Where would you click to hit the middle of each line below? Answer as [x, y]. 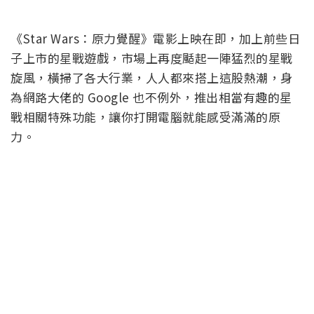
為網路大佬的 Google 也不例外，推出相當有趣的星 [151, 97]
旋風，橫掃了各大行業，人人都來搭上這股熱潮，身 [152, 78]
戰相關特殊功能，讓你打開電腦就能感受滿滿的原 [145, 117]
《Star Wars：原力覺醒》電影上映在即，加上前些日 [155, 39]
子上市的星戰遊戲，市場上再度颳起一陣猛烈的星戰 [152, 58]
